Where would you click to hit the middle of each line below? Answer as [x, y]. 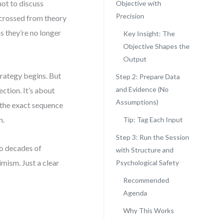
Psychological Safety [147, 163]
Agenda [135, 193]
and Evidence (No [142, 89]
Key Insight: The [149, 33]
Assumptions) [137, 102]
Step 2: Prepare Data [148, 77]
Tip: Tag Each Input [153, 120]
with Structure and [144, 150]
